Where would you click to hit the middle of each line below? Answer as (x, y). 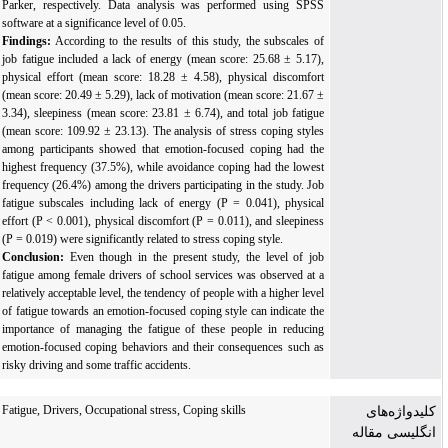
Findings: (36, 41)
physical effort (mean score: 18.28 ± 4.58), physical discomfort (173, 77)
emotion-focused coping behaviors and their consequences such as (173, 347)
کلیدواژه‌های (411, 411)
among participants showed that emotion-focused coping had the (173, 149)
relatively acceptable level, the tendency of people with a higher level (173, 293)
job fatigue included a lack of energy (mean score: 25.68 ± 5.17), (173, 59)
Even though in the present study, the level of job (204, 257)
